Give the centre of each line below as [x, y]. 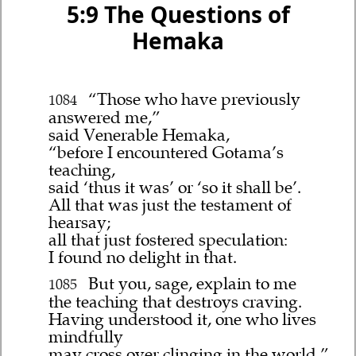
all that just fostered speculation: [168, 240]
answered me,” [105, 118]
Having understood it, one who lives [183, 319]
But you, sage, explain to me [190, 283]
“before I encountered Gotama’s [166, 153]
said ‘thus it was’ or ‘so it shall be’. [175, 188]
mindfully [86, 337]
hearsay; [80, 223]
